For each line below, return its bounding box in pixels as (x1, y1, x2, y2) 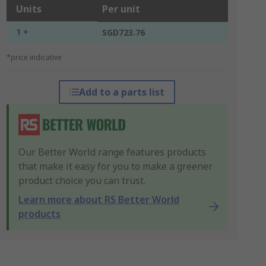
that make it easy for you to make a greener (18, 160, 213, 173)
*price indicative (6, 52, 62, 62)
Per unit (102, 2, 140, 15)
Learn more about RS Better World (18, 193, 179, 206)
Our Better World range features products (18, 145, 206, 159)
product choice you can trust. (18, 174, 145, 187)
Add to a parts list (79, 85, 165, 99)
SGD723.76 (102, 27, 145, 38)
